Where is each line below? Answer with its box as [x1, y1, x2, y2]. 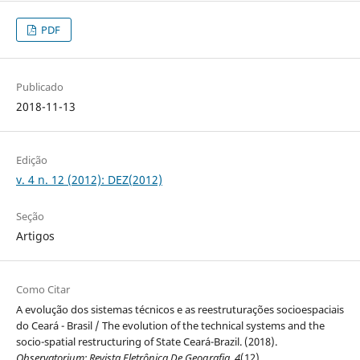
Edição [15, 153, 47, 168]
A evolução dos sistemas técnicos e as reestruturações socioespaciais [15, 302, 344, 317]
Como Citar [15, 282, 70, 297]
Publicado [15, 80, 63, 95]
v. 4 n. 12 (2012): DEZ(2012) [15, 172, 162, 188]
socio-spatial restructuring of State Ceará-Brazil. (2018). [15, 334, 277, 350]
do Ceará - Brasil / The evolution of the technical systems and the [15, 318, 325, 333]
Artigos [15, 228, 55, 244]
